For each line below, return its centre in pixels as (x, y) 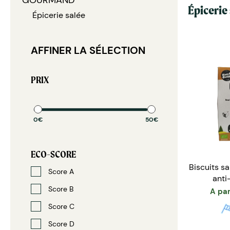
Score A (60, 171)
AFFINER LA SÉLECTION (88, 50)
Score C (60, 206)
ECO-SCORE (53, 154)
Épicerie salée (59, 15)
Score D (60, 224)
